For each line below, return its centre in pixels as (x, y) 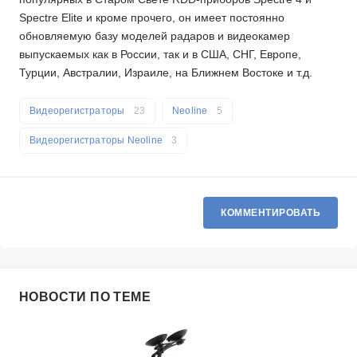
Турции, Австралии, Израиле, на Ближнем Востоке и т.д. (166, 73)
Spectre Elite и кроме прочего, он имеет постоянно (152, 18)
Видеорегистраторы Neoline (98, 141)
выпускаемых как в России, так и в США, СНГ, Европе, (160, 55)
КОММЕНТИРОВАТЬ (271, 213)
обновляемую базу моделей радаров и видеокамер (155, 36)
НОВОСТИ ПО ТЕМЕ (85, 297)
